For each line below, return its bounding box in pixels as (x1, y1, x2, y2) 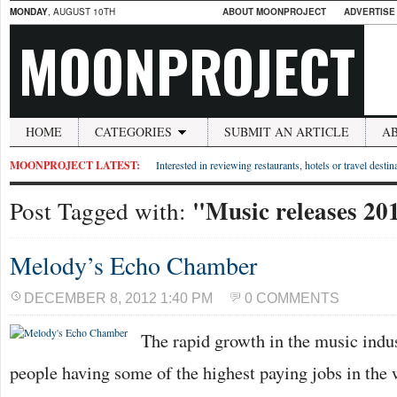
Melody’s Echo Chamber (10, 248, 257, 282)
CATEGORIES (95, 123, 172, 140)
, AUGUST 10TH (48, 5, 115, 18)
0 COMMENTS (245, 291, 339, 306)
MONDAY (10, 5, 48, 18)
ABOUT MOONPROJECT (222, 5, 326, 18)
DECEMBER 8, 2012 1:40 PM (24, 291, 213, 306)
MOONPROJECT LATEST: (10, 158, 140, 173)
